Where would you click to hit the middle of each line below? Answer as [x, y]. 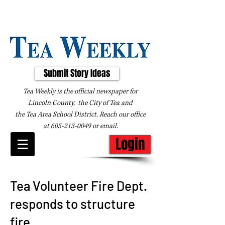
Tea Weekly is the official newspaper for [80, 91]
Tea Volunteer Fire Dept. [79, 186]
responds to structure [73, 204]
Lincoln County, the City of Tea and [80, 103]
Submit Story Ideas [77, 73]
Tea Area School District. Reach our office [86, 115]
